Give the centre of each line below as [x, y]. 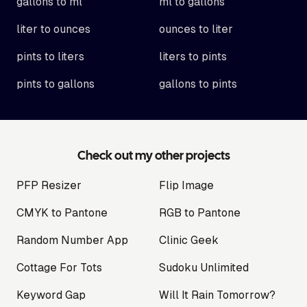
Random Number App [72, 240]
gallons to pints [198, 84]
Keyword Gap [51, 295]
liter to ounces [53, 29]
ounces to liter [196, 29]
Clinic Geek [189, 240]
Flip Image [186, 185]
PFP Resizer [49, 185]
